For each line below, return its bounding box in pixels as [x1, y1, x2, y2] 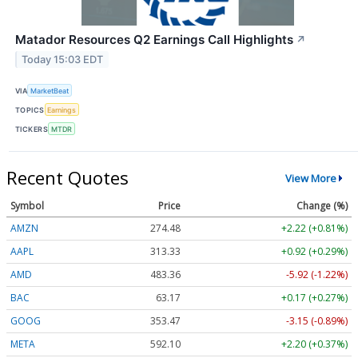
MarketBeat [30, 86, 70, 95]
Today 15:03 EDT [22, 53, 104, 66]
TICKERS [15, 124, 49, 133]
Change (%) [296, 199, 348, 213]
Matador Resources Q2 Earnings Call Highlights [15, 31, 293, 47]
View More [284, 170, 336, 185]
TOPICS [15, 105, 45, 114]
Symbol [10, 199, 44, 213]
